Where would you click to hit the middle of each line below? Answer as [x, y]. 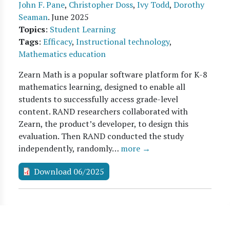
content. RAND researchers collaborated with [103, 111]
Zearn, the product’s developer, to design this [103, 124]
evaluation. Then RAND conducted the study [101, 136]
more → [136, 148]
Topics [32, 29]
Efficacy [57, 42]
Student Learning [83, 29]
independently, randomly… [70, 148]
